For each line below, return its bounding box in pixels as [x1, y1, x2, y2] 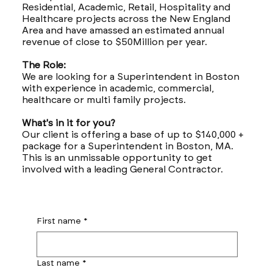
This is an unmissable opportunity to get [21, 151, 212, 163]
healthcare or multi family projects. [21, 93, 186, 105]
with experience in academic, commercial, [21, 82, 214, 94]
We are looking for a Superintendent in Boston [21, 70, 239, 82]
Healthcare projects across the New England [21, 12, 230, 24]
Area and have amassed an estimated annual [21, 24, 224, 36]
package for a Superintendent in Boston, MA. [21, 140, 233, 152]
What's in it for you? [21, 116, 115, 129]
